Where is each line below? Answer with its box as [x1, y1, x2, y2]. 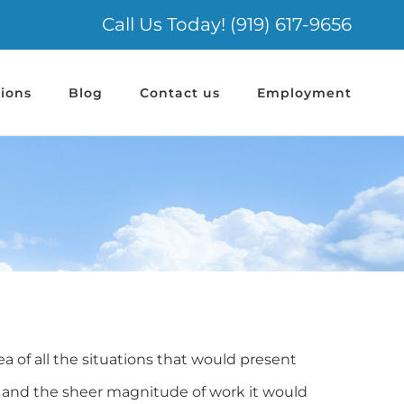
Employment [256, 85, 352, 101]
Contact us [139, 85, 220, 101]
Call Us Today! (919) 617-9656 [101, 14, 352, 35]
